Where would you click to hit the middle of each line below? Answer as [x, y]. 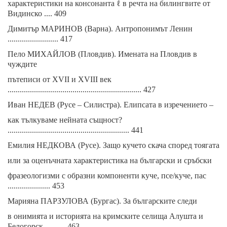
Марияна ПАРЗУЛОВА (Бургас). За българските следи [102, 201]
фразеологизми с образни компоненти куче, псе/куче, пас [107, 176]
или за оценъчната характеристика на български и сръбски [110, 160]
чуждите [22, 64]
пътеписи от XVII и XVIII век [60, 79]
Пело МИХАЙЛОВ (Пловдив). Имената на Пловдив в [102, 54]
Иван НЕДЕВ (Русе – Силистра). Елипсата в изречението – [110, 105]
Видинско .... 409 [37, 13]
